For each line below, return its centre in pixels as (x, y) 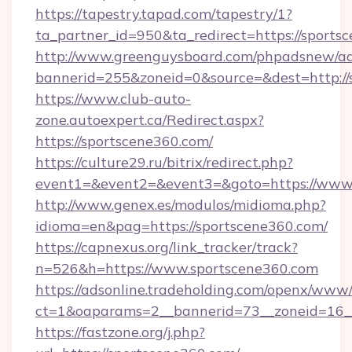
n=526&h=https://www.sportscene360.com (177, 268)
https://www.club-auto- (113, 99)
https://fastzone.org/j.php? (120, 332)
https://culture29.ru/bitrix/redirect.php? (164, 162)
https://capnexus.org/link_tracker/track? (167, 247)
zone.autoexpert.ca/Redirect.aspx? (150, 120)
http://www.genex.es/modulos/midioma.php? (181, 205)
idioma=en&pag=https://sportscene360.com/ (181, 226)
